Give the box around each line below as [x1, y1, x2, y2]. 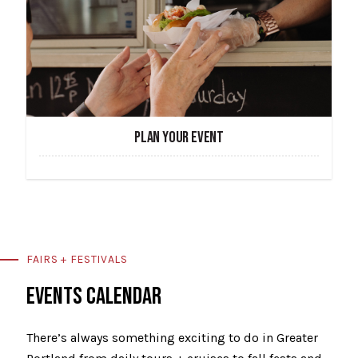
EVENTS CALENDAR [26, 281, 161, 311]
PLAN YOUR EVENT [134, 127, 224, 147]
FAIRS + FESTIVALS [26, 252, 128, 266]
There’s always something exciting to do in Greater [26, 329, 318, 345]
